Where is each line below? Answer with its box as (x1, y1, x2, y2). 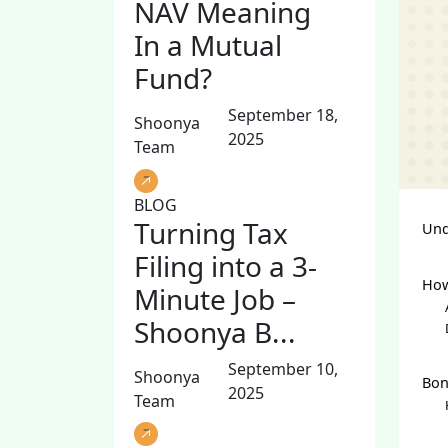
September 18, (227, 104, 338, 126)
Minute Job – (134, 279, 296, 318)
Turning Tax (134, 213, 288, 252)
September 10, (227, 357, 338, 380)
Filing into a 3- (134, 246, 317, 285)
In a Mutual (134, 26, 282, 64)
